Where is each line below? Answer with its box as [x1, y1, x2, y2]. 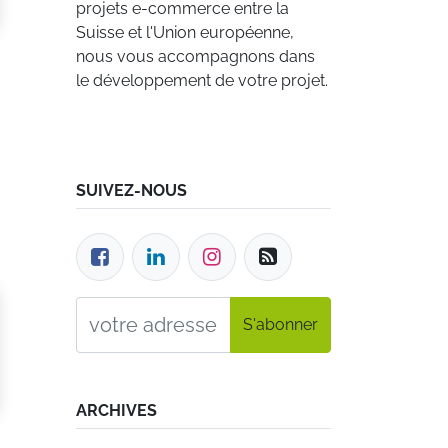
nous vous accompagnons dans [76, 47, 315, 66]
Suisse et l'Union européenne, [76, 23, 294, 42]
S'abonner [243, 315, 318, 334]
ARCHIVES [76, 401, 157, 420]
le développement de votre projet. [76, 71, 328, 90]
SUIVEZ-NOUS [76, 181, 187, 200]
